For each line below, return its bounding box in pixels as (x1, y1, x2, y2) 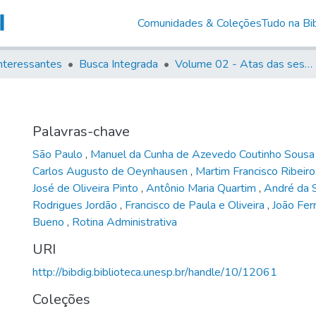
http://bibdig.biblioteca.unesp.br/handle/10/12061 (32, 264, 277, 280)
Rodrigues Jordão (32, 197, 120, 213)
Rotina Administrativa (72, 214, 177, 230)
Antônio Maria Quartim (146, 180, 259, 196)
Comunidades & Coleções (137, 15, 262, 31)
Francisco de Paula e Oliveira (125, 197, 267, 213)
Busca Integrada (79, 56, 158, 72)
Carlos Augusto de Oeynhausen (32, 163, 190, 179)
